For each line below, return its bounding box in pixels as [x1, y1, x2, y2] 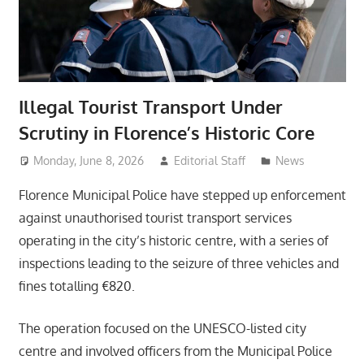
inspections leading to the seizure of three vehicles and [18, 254, 339, 271]
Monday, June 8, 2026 [33, 153, 145, 167]
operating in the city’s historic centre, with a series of [18, 232, 328, 249]
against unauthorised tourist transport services [18, 209, 292, 226]
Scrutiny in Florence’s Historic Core [18, 121, 314, 145]
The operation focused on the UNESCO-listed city [18, 319, 306, 336]
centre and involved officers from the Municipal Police [18, 342, 332, 359]
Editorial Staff [174, 153, 246, 167]
